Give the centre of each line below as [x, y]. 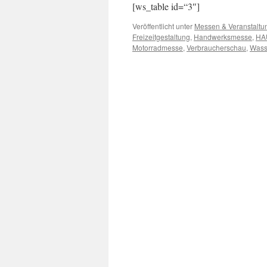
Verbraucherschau [216, 47]
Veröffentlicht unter [162, 26]
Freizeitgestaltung [161, 37]
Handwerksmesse [223, 37]
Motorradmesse [158, 47]
